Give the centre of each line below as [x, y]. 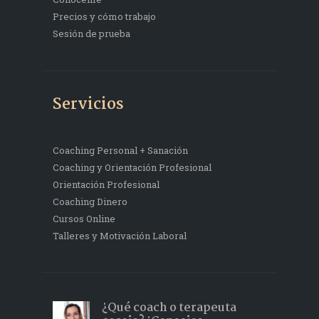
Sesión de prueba [91, 34]
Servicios [88, 105]
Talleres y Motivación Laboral [120, 235]
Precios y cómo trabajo [104, 17]
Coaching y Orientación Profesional [132, 167]
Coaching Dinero [90, 201]
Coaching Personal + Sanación [120, 150]
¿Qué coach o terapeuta [169, 308]
